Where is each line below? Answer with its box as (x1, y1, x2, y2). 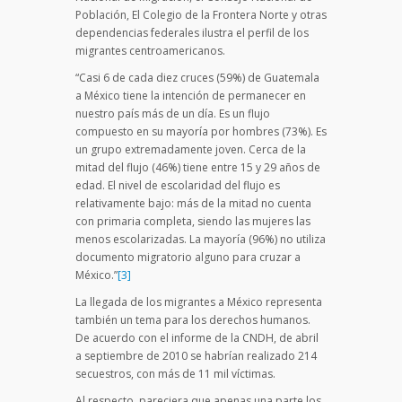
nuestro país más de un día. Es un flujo (75, 105, 270, 121)
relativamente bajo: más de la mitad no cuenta (75, 195, 311, 211)
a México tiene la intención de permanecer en (75, 87, 306, 103)
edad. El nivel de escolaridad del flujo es (75, 177, 280, 193)
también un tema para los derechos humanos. (75, 311, 310, 328)
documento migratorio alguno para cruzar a (75, 249, 301, 265)
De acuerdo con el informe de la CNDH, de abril (75, 329, 319, 345)
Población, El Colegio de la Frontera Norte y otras (75, 6, 327, 22)
